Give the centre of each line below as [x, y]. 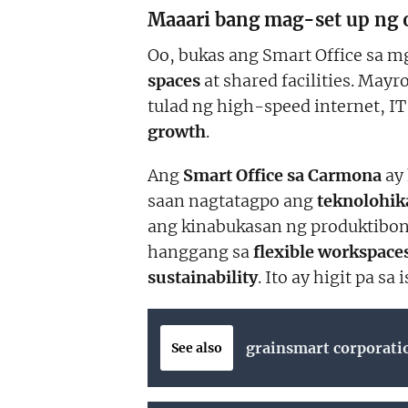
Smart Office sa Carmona [282, 175]
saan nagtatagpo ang [232, 200]
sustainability [203, 277]
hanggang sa [200, 251]
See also [197, 347]
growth [177, 131]
